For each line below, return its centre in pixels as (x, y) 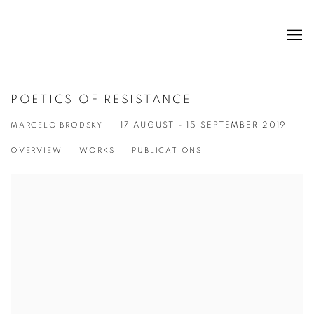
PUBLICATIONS (167, 150)
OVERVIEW (36, 150)
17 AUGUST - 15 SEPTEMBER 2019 (204, 125)
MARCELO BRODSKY (57, 125)
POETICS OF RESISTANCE (101, 99)
